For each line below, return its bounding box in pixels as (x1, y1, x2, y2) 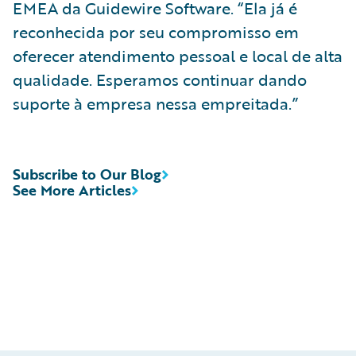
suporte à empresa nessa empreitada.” (13, 91, 298, 115)
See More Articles (13, 179, 131, 200)
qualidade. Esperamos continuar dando (13, 67, 307, 91)
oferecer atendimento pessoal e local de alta (13, 43, 342, 68)
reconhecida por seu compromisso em (13, 19, 299, 44)
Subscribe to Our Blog (13, 163, 161, 184)
